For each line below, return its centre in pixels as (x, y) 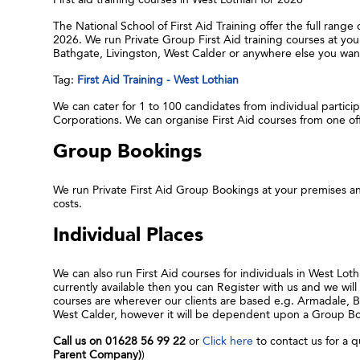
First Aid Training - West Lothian (157, 80)
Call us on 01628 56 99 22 (119, 341)
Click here (227, 341)
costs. (67, 203)
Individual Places (128, 235)
